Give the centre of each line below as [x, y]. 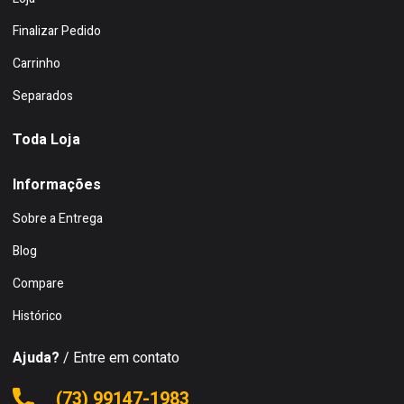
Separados [43, 96]
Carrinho [37, 64]
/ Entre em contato [119, 358]
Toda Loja [46, 140]
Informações [57, 185]
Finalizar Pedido [57, 32]
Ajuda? [36, 358]
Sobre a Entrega [58, 219]
